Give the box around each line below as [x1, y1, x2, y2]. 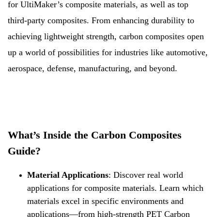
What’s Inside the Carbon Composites [8, 129, 182, 141]
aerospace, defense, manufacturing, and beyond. [8, 63, 177, 73]
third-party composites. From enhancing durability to [8, 15, 194, 25]
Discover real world [113, 170, 183, 180]
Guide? [8, 145, 41, 157]
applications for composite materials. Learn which [27, 183, 203, 193]
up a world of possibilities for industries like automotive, [8, 47, 208, 57]
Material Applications [27, 170, 108, 180]
